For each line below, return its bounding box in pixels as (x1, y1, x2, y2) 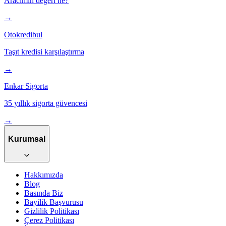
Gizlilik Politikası (24, 207, 79, 216)
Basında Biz (24, 189, 63, 198)
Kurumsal (8, 134, 45, 143)
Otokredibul (4, 30, 42, 39)
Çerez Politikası (24, 216, 74, 225)
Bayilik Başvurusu (24, 198, 83, 207)
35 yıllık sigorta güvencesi (4, 99, 87, 108)
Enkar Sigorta (4, 82, 48, 91)
